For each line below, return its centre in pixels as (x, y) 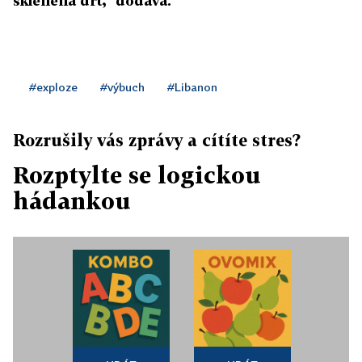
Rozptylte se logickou (137, 175)
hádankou (72, 201)
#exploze (53, 87)
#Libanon (192, 87)
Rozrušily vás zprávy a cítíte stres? (157, 140)
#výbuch (122, 87)
